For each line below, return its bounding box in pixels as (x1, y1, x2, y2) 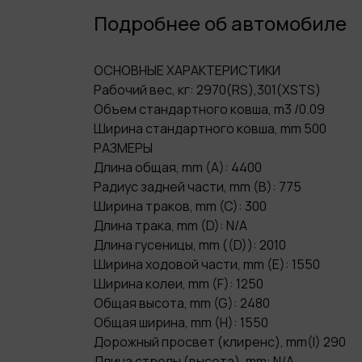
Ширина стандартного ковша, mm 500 (94, 120, 326, 137)
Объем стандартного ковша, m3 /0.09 (94, 100, 325, 118)
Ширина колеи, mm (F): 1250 (94, 275, 263, 293)
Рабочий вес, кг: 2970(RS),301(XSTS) (94, 81, 321, 99)
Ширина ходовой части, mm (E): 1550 (94, 255, 320, 273)
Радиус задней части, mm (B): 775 (94, 178, 301, 196)
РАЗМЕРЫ (94, 139, 153, 157)
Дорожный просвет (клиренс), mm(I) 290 (94, 333, 346, 351)
